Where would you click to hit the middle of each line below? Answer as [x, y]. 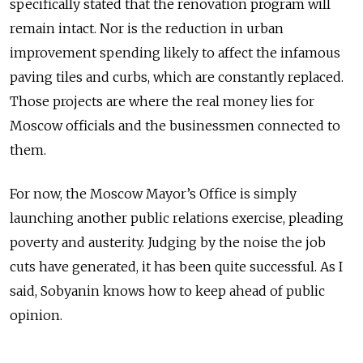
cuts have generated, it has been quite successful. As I [176, 267]
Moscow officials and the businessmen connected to [175, 126]
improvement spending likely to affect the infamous [175, 53]
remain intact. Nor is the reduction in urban [147, 29]
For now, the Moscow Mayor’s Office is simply [153, 194]
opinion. [36, 316]
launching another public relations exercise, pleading [177, 218]
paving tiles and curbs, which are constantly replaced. [177, 77]
